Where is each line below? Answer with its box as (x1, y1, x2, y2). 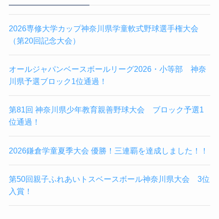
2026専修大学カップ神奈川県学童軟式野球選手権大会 (8, 23, 198, 33)
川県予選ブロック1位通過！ (8, 77, 107, 86)
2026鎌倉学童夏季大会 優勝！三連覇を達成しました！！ (8, 146, 208, 155)
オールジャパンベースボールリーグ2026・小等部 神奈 (8, 65, 206, 74)
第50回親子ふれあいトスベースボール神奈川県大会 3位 (8, 174, 210, 183)
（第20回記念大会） (8, 36, 80, 45)
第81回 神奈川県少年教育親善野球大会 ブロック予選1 (8, 105, 204, 114)
